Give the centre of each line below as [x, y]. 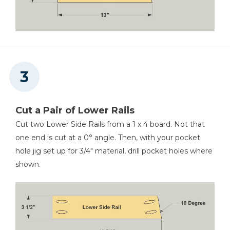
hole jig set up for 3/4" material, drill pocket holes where [114, 151]
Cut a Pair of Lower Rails [75, 111]
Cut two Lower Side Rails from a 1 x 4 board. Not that [110, 124]
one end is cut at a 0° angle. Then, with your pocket [108, 138]
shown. [28, 165]
